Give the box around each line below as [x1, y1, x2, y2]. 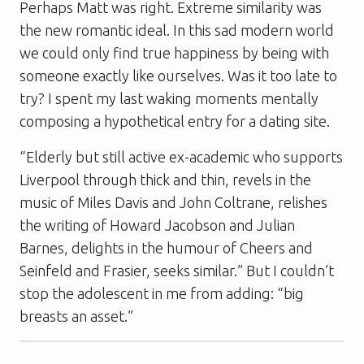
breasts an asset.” [19, 307, 133, 324]
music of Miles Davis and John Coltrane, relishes [19, 193, 327, 210]
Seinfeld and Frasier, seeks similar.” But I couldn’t [19, 262, 334, 279]
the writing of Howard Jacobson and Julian [19, 216, 295, 233]
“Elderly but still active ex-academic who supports [19, 148, 343, 165]
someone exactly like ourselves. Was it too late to [19, 67, 337, 84]
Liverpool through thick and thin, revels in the [19, 171, 311, 188]
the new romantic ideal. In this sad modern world [19, 21, 334, 38]
